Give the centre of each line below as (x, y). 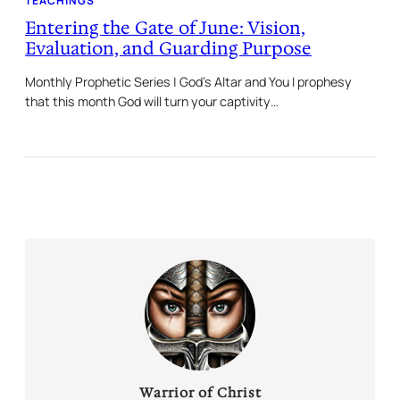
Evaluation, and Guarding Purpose (168, 48)
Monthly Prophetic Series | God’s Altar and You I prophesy (188, 81)
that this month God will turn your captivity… (152, 101)
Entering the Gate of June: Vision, (165, 27)
